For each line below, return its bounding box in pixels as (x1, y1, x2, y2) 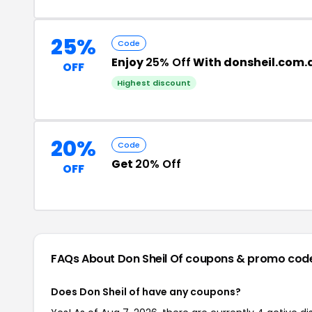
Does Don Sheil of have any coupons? (51, 285, 241, 299)
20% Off (135, 156, 181, 172)
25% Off (146, 54, 191, 70)
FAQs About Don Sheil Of (51, 251, 186, 267)
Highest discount (117, 77, 191, 88)
